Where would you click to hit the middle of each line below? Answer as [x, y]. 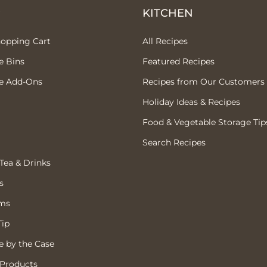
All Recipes [165, 41]
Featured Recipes [178, 61]
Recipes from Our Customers [204, 81]
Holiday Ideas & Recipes [191, 102]
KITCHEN [168, 13]
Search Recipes [174, 142]
